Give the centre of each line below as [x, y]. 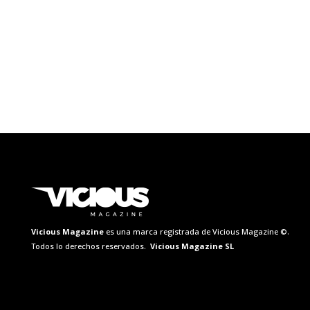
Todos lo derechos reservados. [90, 246]
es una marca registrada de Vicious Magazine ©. [197, 231]
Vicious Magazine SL [191, 246]
